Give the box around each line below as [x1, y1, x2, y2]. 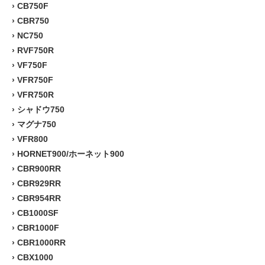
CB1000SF [17, 208, 59, 218]
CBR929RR [17, 178, 61, 188]
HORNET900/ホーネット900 [17, 148, 124, 159]
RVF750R [17, 45, 54, 55]
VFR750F [17, 75, 53, 85]
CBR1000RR [17, 237, 66, 247]
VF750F [17, 60, 47, 70]
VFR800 [17, 134, 48, 144]
